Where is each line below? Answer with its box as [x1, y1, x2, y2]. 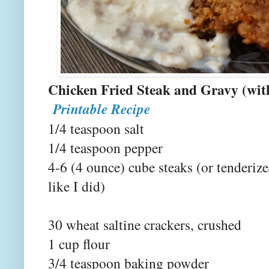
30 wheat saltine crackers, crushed [48, 214, 241, 234]
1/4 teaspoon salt [48, 118, 144, 138]
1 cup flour [48, 234, 110, 253]
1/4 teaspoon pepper [48, 138, 163, 157]
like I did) [48, 176, 105, 196]
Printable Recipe [53, 98, 150, 119]
